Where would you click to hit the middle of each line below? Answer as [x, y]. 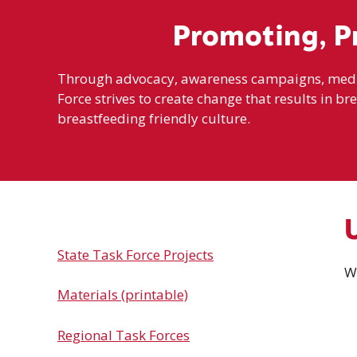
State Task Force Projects [135, 254]
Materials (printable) [123, 294]
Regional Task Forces [124, 335]
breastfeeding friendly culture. [154, 118]
